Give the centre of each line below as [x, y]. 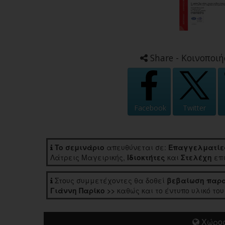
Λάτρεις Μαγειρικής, [89, 157]
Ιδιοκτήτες [146, 157]
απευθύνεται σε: [136, 147]
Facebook [150, 108]
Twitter [194, 108]
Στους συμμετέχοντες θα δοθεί [110, 181]
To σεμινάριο [80, 147]
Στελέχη [196, 157]
